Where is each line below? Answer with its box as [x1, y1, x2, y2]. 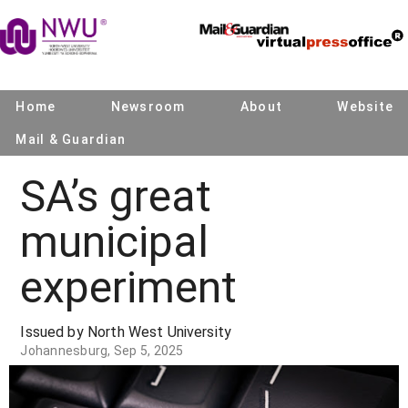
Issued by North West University [20, 323, 232, 341]
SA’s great [20, 170, 212, 222]
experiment [20, 261, 238, 313]
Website [337, 99, 393, 114]
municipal [20, 216, 209, 268]
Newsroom [110, 99, 186, 114]
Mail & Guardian [15, 132, 126, 147]
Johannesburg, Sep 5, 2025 [20, 343, 184, 358]
